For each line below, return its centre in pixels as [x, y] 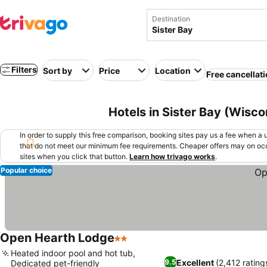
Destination [171, 19]
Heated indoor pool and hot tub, [73, 253]
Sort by [58, 70]
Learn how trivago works [172, 156]
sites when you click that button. [74, 156]
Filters [24, 69]
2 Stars [130, 244]
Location [173, 70]
